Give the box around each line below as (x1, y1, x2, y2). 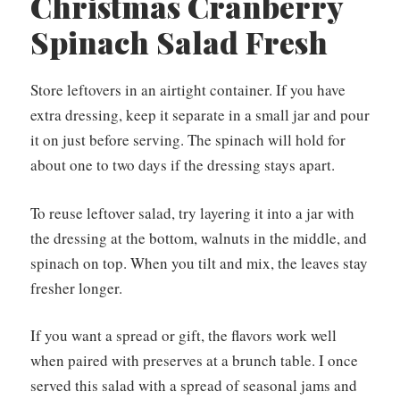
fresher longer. (30, 277, 122, 298)
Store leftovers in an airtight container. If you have (30, 79, 346, 101)
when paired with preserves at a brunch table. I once (30, 350, 358, 371)
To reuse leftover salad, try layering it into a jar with (30, 202, 354, 223)
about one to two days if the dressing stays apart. (30, 154, 335, 176)
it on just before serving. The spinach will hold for (30, 129, 346, 151)
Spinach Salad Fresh (30, 21, 328, 63)
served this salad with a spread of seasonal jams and (30, 375, 357, 396)
